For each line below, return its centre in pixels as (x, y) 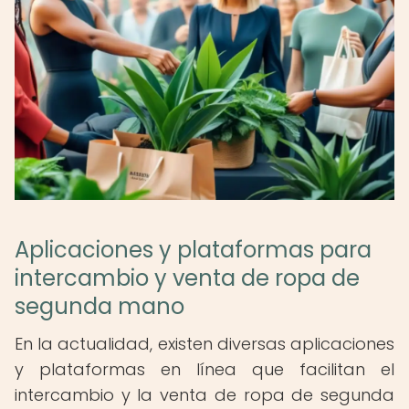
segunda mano (100, 306)
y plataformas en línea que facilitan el (204, 369)
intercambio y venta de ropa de (187, 278)
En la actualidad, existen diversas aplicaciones (204, 344)
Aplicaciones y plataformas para (193, 250)
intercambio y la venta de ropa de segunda (204, 395)
